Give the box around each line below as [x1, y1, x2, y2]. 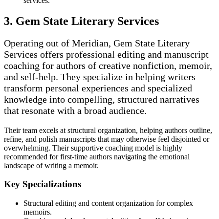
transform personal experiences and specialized [4, 82, 192, 93]
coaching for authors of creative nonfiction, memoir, [4, 60, 212, 71]
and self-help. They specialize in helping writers [4, 71, 196, 82]
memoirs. [23, 208, 52, 217]
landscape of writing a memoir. [4, 161, 99, 170]
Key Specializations [4, 179, 81, 190]
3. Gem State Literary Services [4, 14, 159, 27]
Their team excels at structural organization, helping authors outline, [4, 126, 212, 134]
